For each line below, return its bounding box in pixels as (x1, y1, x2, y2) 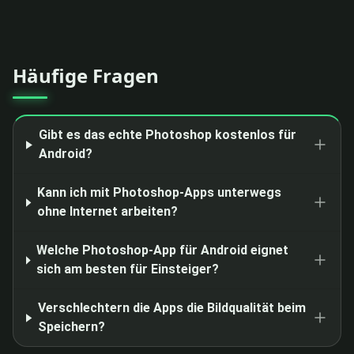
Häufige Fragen (13, 62, 159, 89)
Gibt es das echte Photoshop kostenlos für (38, 127, 296, 143)
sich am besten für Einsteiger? (36, 262, 220, 277)
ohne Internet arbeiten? (36, 204, 178, 220)
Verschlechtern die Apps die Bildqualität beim (37, 300, 306, 316)
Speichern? (37, 319, 105, 335)
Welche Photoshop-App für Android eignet (36, 243, 289, 258)
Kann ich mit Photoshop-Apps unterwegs (36, 185, 281, 201)
